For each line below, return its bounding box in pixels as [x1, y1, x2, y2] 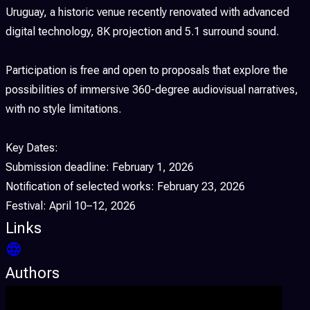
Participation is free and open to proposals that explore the [6, 63, 288, 77]
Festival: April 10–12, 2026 [6, 199, 136, 212]
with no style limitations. [6, 102, 121, 116]
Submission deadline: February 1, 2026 [6, 160, 194, 174]
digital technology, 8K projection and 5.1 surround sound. [6, 24, 279, 38]
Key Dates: [6, 140, 58, 154]
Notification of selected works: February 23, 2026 [6, 179, 245, 193]
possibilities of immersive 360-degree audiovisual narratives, [6, 82, 298, 96]
